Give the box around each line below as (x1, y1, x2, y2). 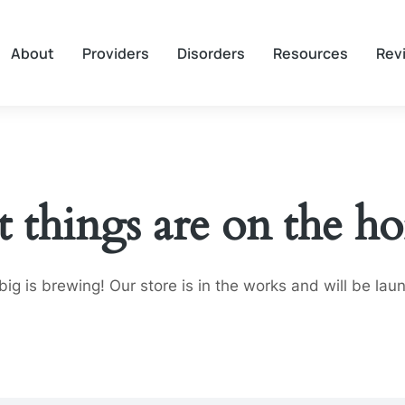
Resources (272, 42, 348, 63)
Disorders (176, 42, 245, 63)
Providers (81, 42, 149, 63)
